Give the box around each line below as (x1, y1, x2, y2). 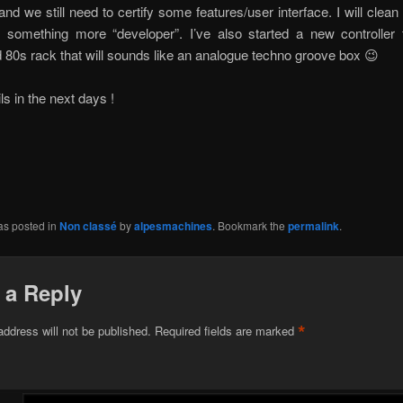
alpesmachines (133, 218, 212, 235)
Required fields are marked (154, 321, 298, 339)
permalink (287, 218, 339, 235)
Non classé (58, 218, 117, 235)
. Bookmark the (211, 218, 288, 234)
